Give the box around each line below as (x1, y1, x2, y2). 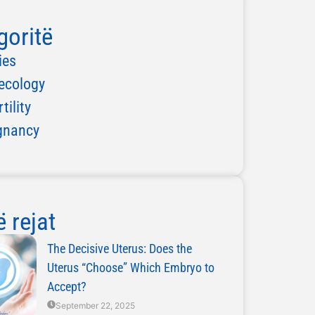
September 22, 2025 (55, 300, 135, 311)
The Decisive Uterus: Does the (46, 241, 192, 256)
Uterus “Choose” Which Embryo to (46, 260, 214, 275)
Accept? (46, 279, 86, 294)
